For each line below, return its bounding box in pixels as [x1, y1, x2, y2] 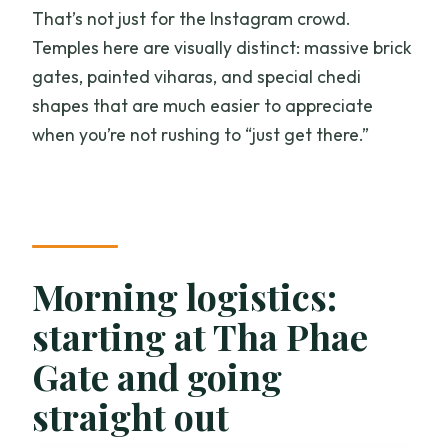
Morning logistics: [32, 271, 338, 320]
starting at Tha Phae [32, 311, 369, 360]
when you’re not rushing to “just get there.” [32, 122, 370, 146]
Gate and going [32, 351, 283, 400]
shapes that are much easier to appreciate [32, 93, 374, 117]
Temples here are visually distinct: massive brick [32, 35, 413, 59]
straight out [32, 391, 230, 440]
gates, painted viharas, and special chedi [32, 64, 362, 88]
